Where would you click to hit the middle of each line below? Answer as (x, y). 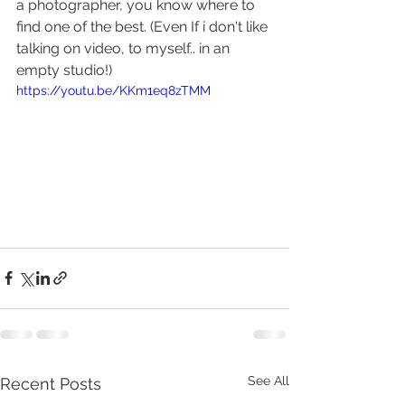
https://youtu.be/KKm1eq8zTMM (113, 90)
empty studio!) (66, 70)
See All (268, 380)
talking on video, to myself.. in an (125, 48)
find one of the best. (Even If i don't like (144, 27)
